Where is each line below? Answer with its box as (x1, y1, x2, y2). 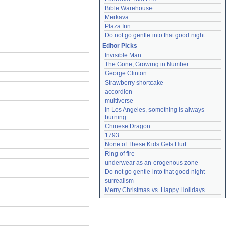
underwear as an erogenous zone (105, 159, 198, 166)
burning (105, 113, 126, 121)
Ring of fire (105, 150, 135, 157)
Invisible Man (105, 52, 141, 59)
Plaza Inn (105, 23, 131, 30)
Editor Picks (102, 42, 137, 49)
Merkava (105, 14, 129, 21)
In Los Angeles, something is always (105, 106, 204, 113)
